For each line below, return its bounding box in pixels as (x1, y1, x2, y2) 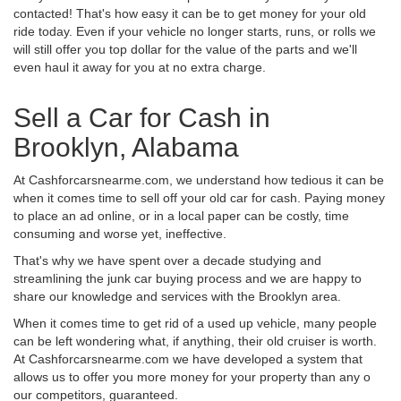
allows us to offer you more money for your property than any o (13, 369, 371, 384)
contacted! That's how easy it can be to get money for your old (13, 5, 366, 21)
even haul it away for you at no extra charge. (13, 59, 266, 74)
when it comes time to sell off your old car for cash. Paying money (13, 190, 385, 205)
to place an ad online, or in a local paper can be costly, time (13, 208, 349, 223)
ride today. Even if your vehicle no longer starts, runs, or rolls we (13, 23, 376, 38)
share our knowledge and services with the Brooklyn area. (13, 288, 341, 303)
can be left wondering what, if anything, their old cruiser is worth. (13, 333, 377, 348)
